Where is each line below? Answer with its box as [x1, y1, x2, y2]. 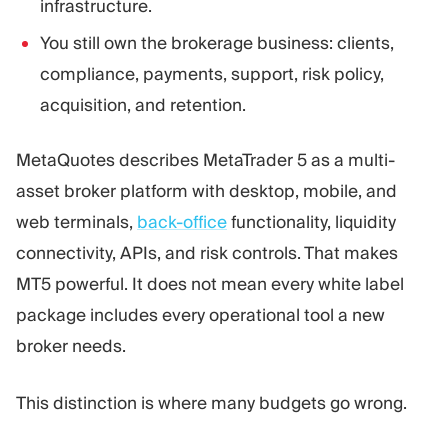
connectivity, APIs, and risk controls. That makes [16, 242, 398, 265]
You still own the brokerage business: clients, [40, 32, 394, 55]
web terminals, [16, 211, 137, 234]
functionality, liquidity [227, 211, 396, 234]
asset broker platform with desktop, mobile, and [16, 180, 397, 203]
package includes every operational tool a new [16, 304, 385, 327]
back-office [137, 211, 227, 234]
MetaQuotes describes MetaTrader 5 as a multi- [16, 149, 395, 172]
